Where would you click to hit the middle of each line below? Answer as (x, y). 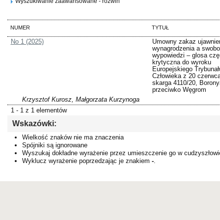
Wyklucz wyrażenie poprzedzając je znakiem (87, 161)
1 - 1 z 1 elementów (39, 110)
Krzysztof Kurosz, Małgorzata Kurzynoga (81, 100)
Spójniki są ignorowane (55, 145)
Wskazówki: (34, 124)
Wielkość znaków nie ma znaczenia (73, 137)
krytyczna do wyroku (181, 62)
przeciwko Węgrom (179, 90)
